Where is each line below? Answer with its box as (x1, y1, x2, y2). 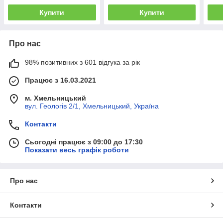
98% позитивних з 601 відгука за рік (25, 58, 140, 66)
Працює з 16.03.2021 (25, 76, 96, 84)
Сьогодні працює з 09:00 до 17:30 (25, 137, 143, 146)
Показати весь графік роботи (25, 145, 129, 154)
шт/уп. (108, 1, 128, 10)
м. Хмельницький (25, 94, 86, 102)
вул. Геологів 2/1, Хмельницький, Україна (25, 102, 159, 110)
